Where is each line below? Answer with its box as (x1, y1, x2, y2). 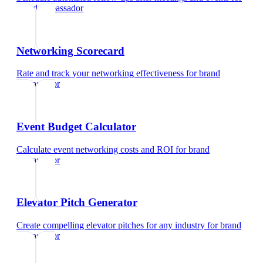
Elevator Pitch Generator (16, 196, 137, 209)
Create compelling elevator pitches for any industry (16, 220, 205, 231)
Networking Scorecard (16, 44, 124, 57)
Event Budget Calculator (16, 120, 136, 133)
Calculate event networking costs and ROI (16, 144, 173, 154)
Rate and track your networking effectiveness (16, 68, 184, 79)
